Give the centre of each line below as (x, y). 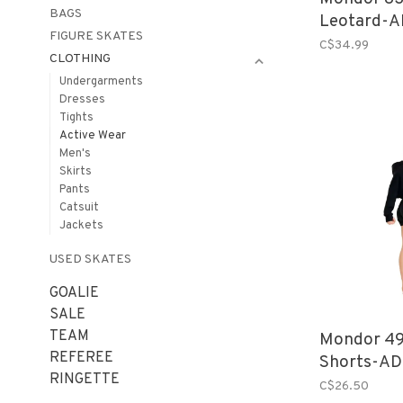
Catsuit (79, 208)
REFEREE (81, 358)
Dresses (82, 100)
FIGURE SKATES (96, 36)
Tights (76, 118)
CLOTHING (80, 59)
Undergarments (101, 82)
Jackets (81, 226)
